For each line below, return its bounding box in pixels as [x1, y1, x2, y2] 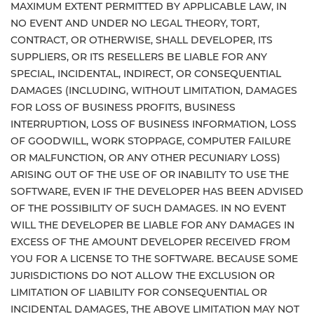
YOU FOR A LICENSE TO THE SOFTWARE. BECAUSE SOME [11, 252, 298, 265]
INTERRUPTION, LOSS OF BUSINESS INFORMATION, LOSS [11, 118, 296, 130]
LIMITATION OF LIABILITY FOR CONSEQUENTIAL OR [11, 286, 267, 299]
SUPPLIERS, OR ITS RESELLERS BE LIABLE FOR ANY [11, 50, 267, 63]
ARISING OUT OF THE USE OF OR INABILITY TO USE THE [11, 168, 289, 181]
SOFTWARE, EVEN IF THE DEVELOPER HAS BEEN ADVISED [11, 185, 303, 198]
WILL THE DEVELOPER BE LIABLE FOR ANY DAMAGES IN [11, 219, 294, 231]
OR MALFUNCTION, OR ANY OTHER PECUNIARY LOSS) [11, 151, 280, 164]
